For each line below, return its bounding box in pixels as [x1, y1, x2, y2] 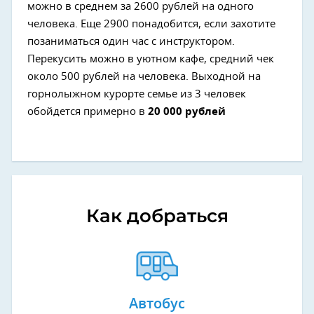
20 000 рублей [148, 106, 226, 117]
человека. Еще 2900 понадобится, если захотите [27, 18, 275, 29]
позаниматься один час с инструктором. [27, 36, 235, 47]
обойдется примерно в [27, 106, 148, 117]
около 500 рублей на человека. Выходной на [27, 71, 261, 82]
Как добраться [86, 204, 228, 227]
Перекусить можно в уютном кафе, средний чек [27, 53, 274, 64]
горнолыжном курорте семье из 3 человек [27, 88, 246, 100]
